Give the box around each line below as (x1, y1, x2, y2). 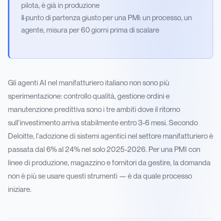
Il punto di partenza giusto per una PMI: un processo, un (21, 13, 192, 22)
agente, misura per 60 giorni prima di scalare (21, 25, 159, 35)
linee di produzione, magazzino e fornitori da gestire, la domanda (8, 158, 211, 167)
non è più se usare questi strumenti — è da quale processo (8, 171, 192, 181)
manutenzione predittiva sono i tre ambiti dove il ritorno (8, 105, 180, 114)
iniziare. (8, 184, 32, 194)
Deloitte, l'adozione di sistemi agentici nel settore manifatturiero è (8, 131, 213, 141)
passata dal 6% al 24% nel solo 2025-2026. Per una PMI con (8, 145, 200, 154)
